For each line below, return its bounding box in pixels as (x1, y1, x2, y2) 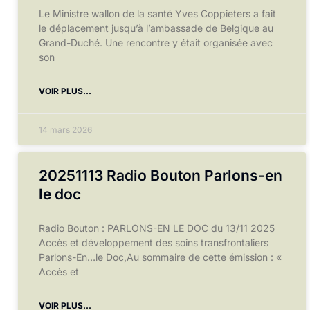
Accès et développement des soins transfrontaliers (39, 237, 268, 248)
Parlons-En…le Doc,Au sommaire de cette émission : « (39, 251, 282, 263)
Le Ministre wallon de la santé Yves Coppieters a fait (39, 8, 276, 19)
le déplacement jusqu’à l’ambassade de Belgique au (39, 22, 273, 34)
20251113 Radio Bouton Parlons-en (39, 167, 282, 184)
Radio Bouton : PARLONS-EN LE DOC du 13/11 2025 (39, 222, 275, 234)
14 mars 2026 (39, 125, 92, 135)
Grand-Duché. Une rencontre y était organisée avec (39, 37, 273, 48)
